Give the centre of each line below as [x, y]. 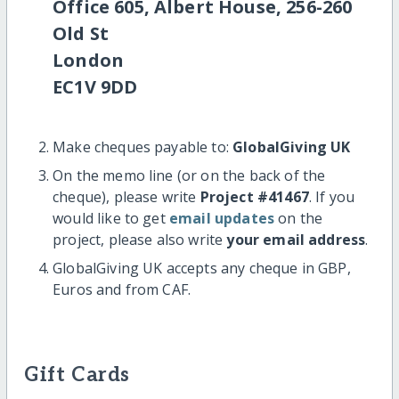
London [89, 60]
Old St [81, 33]
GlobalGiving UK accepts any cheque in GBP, [202, 268]
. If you [332, 196]
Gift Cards [77, 375]
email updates [222, 218]
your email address [296, 239]
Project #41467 [254, 196]
